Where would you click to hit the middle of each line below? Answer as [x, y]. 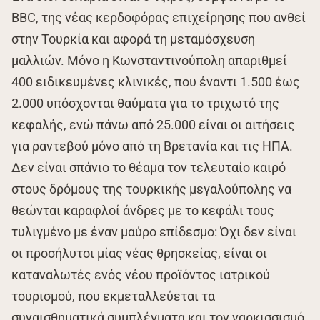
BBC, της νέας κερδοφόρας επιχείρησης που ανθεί [159, 17]
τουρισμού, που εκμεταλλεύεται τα [113, 296]
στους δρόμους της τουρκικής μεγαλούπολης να [151, 189]
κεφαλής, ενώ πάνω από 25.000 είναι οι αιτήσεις [153, 124]
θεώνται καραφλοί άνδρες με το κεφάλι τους [143, 210]
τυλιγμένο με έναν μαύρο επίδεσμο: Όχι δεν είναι [154, 231]
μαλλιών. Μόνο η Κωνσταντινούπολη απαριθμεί [149, 60]
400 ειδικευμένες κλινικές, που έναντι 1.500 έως [156, 81]
